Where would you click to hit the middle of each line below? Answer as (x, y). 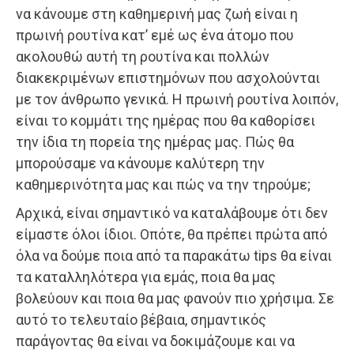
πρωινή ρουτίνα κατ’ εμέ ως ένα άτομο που (155, 35)
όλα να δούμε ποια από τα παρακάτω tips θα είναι (174, 255)
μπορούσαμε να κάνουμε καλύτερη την (140, 163)
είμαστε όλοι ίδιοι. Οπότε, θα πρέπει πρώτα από (171, 234)
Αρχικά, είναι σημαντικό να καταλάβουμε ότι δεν (172, 213)
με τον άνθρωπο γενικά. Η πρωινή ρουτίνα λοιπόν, (177, 99)
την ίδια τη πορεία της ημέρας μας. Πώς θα (155, 141)
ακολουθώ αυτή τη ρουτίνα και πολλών (143, 56)
